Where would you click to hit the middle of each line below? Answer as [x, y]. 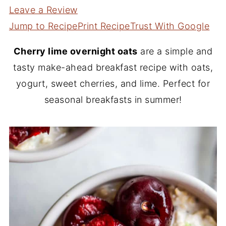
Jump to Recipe [43, 26]
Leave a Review [43, 10]
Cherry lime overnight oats [75, 51]
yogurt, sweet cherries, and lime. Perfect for [113, 83]
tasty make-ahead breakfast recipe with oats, [113, 67]
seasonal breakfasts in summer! [113, 100]
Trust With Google [170, 26]
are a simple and [175, 51]
